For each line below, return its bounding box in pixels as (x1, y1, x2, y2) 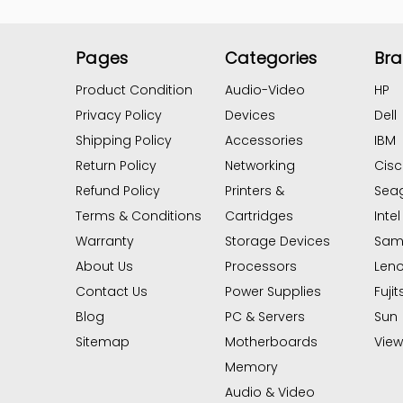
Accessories (224, 131, 303, 150)
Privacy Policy (76, 106, 162, 125)
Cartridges (224, 207, 293, 226)
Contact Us (76, 282, 148, 301)
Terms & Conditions (76, 207, 201, 226)
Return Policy (76, 157, 157, 175)
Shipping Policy (76, 131, 172, 150)
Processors (224, 257, 297, 276)
